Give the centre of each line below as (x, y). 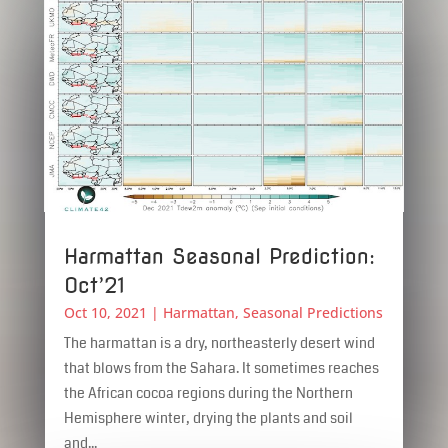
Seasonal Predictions (312, 312)
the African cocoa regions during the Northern (208, 392)
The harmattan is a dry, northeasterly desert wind (219, 342)
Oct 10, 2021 (105, 312)
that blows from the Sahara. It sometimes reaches (221, 367)
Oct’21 (94, 285)
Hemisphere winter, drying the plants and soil (208, 417)
